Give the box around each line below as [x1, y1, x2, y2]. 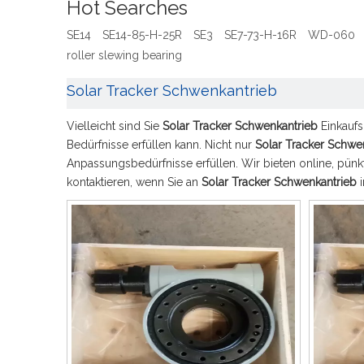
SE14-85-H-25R [102, 28, 182, 41]
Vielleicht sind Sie [67, 119, 162, 132]
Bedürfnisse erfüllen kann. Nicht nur [67, 138, 255, 151]
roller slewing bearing [67, 49, 182, 62]
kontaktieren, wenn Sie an [67, 175, 201, 188]
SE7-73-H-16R [224, 28, 297, 41]
